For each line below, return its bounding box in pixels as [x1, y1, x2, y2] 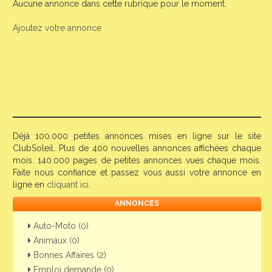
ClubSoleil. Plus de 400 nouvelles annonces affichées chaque [13, 143, 261, 154]
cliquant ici [47, 180, 89, 190]
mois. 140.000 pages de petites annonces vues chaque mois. [13, 155, 261, 166]
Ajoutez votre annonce [13, 23, 101, 33]
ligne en [13, 180, 47, 190]
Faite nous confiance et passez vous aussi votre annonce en [13, 168, 261, 178]
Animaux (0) [31, 236, 80, 246]
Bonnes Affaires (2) [31, 250, 106, 260]
